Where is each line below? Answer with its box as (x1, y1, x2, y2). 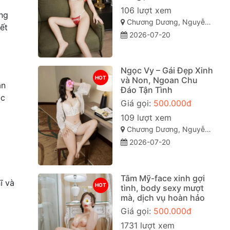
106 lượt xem (120, 5, 171, 15)
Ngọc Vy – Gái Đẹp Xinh (120, 65, 213, 76)
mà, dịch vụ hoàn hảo (120, 192, 205, 203)
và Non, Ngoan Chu (120, 75, 198, 86)
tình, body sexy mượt (120, 182, 204, 193)
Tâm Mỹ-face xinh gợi (120, 172, 205, 183)
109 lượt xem (120, 112, 171, 123)
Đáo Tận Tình (120, 85, 172, 95)
